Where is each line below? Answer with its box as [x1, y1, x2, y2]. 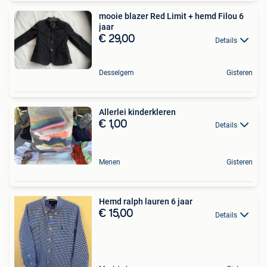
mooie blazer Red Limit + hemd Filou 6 [99, 11, 244, 21]
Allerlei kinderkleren [99, 107, 176, 117]
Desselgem [99, 68, 134, 77]
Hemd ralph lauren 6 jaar [99, 197, 193, 207]
